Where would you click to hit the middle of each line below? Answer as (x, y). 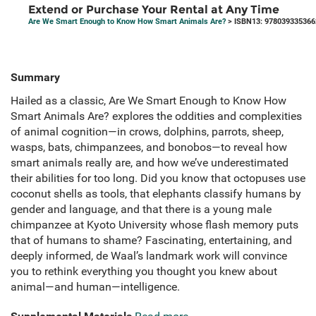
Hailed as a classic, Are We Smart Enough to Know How (148, 101)
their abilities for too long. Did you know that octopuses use (158, 178)
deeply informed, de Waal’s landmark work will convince (149, 256)
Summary (35, 78)
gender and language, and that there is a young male (141, 209)
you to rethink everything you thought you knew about (144, 272)
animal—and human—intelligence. (95, 287)
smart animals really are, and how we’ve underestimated (150, 163)
